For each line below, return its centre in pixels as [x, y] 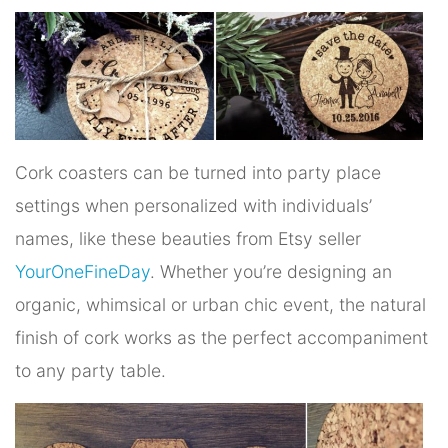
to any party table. [90, 370]
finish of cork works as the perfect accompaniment [221, 337]
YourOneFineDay [82, 271]
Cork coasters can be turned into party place [198, 172]
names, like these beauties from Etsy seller [188, 238]
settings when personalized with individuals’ [193, 205]
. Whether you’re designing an [271, 271]
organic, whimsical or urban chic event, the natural [220, 304]
